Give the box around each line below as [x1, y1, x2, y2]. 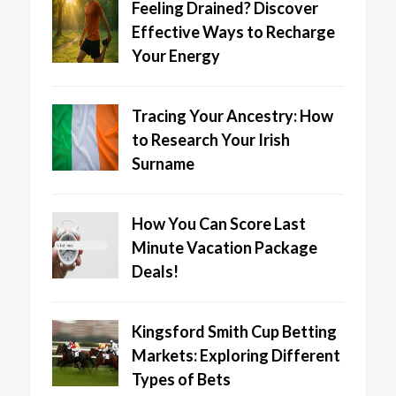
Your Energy [131, 46, 220, 66]
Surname [131, 154, 194, 174]
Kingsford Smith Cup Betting [131, 322, 337, 342]
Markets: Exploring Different [131, 346, 340, 366]
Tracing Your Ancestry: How [131, 106, 333, 126]
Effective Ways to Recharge [131, 22, 335, 42]
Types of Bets [131, 369, 231, 390]
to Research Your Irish [131, 130, 290, 150]
